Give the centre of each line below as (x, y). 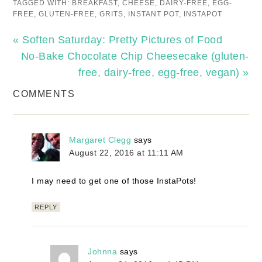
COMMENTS (44, 94)
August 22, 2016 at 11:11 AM (126, 152)
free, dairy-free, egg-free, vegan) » (163, 72)
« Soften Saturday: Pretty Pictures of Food (118, 39)
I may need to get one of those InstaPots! (114, 180)
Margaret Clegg (100, 139)
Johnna (103, 251)
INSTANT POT (154, 14)
